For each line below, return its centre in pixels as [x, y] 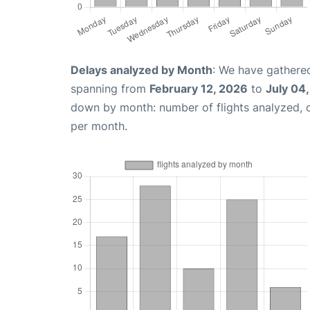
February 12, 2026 [199, 88]
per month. [99, 126]
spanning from [110, 88]
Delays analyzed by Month [142, 70]
